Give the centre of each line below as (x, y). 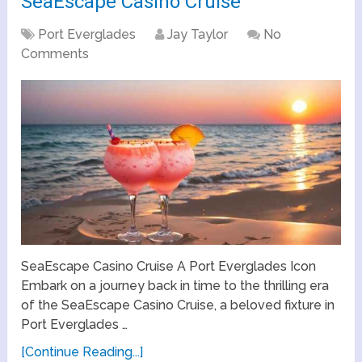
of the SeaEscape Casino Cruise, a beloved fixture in (178, 305)
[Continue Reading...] (82, 351)
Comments (55, 54)
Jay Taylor (198, 35)
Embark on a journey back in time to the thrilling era (175, 285)
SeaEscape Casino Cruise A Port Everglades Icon (169, 266)
